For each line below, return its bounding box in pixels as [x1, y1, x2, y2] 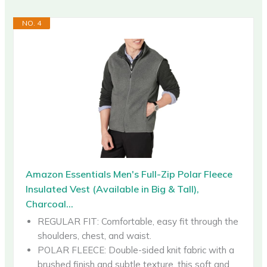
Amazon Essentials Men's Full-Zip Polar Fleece [26, 167, 233, 180]
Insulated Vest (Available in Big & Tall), [26, 182, 200, 195]
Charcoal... [26, 197, 74, 210]
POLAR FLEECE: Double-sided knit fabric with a [38, 244, 235, 256]
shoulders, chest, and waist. [38, 229, 152, 241]
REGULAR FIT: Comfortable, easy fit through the [38, 215, 239, 227]
